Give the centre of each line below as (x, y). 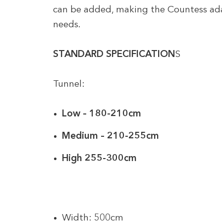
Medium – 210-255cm (111, 136)
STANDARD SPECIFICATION (114, 55)
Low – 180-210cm (102, 114)
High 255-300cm (99, 159)
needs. (67, 25)
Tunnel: (69, 84)
